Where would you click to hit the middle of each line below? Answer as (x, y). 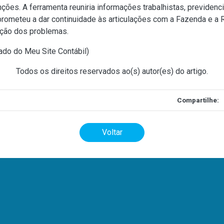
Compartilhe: (198, 100)
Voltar (112, 132)
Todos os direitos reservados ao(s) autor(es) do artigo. (112, 71)
